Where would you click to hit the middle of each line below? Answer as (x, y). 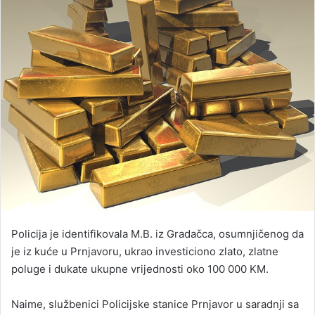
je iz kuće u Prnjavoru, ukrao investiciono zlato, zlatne (145, 251)
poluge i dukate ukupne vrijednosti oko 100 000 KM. (140, 269)
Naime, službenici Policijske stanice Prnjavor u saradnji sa (155, 304)
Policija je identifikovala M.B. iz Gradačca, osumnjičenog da (157, 233)
